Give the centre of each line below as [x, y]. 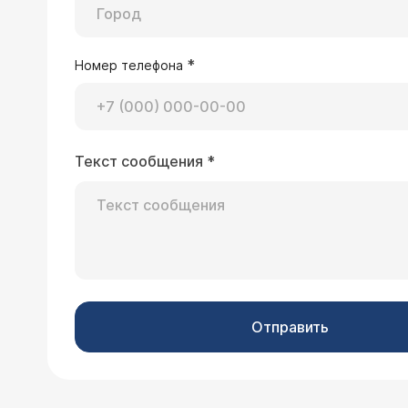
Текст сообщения [141, 161]
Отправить [290, 327]
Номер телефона [131, 65]
